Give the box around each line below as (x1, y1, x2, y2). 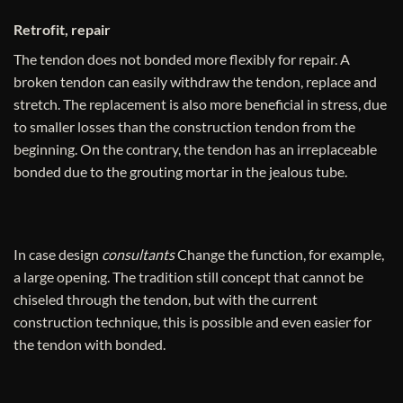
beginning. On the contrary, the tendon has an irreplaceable (13, 140, 377, 158)
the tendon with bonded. (13, 336, 166, 354)
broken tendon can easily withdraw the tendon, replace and (13, 73, 377, 91)
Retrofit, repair (13, 21, 111, 39)
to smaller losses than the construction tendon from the (13, 118, 355, 136)
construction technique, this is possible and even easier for (13, 313, 372, 331)
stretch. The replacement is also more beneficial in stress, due (13, 95, 387, 113)
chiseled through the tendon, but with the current (13, 291, 318, 309)
